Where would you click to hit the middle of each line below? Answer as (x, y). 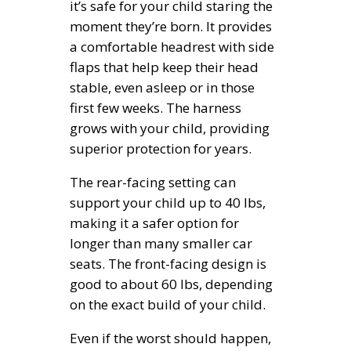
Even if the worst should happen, (170, 338)
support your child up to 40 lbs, (168, 203)
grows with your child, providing (170, 128)
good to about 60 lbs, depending (171, 284)
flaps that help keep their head (164, 67)
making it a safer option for (154, 223)
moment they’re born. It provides (171, 27)
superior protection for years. (161, 149)
